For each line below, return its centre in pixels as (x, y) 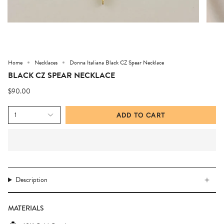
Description (31, 180)
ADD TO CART (141, 115)
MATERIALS (26, 208)
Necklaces (46, 63)
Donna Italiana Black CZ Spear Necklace (117, 63)
